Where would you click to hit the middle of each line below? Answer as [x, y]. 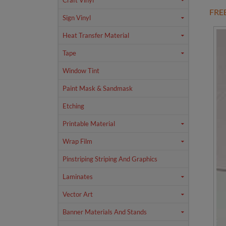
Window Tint [81, 71]
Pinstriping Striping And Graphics [110, 159]
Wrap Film [77, 142]
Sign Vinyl [77, 18]
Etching [73, 106]
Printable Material [89, 124]
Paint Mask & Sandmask [98, 89]
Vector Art [78, 194]
